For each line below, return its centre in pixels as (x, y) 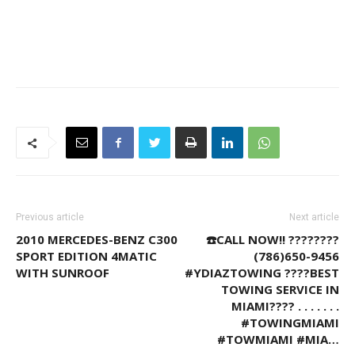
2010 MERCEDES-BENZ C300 (97, 239)
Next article (314, 217)
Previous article (50, 217)
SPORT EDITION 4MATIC (86, 256)
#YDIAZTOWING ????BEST (262, 273)
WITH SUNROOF (63, 273)
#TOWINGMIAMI (290, 323)
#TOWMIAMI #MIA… (278, 339)
